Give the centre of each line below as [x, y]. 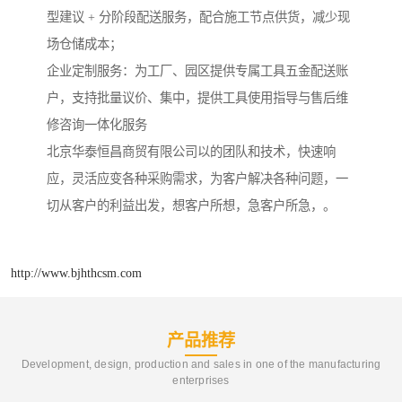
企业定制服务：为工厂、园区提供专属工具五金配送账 [197, 71]
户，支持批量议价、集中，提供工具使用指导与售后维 [197, 98]
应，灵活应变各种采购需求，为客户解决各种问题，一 [197, 179]
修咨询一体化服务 [97, 125]
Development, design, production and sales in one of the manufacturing [201, 364]
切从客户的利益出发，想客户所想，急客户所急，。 [191, 206]
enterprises [201, 380]
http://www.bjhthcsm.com [76, 272]
